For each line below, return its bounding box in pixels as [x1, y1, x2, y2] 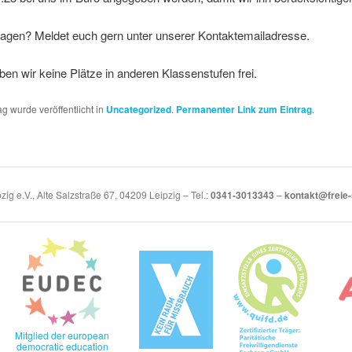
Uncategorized [105, 101, 171, 116]
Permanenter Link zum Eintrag [175, 101, 312, 116]
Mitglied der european [15, 328, 109, 343]
